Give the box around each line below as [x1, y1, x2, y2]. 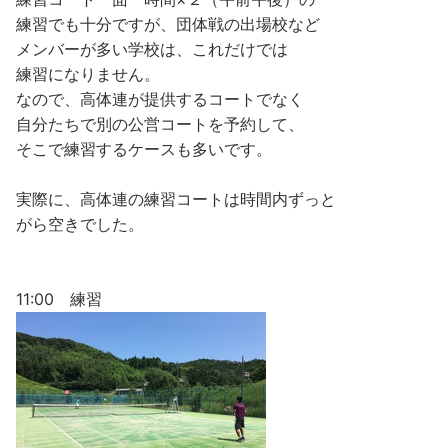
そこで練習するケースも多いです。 [16, 138, 272, 159]
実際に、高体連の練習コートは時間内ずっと [16, 188, 336, 209]
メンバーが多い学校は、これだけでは [16, 38, 288, 59]
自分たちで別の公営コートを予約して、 [16, 113, 304, 134]
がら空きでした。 [16, 213, 144, 234]
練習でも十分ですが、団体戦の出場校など [16, 13, 320, 34]
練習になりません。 [16, 63, 160, 84]
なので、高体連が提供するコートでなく [16, 88, 304, 109]
